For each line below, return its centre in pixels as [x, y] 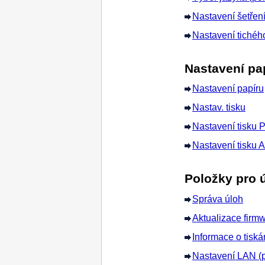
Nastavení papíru [228, 89]
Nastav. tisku [219, 108]
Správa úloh [218, 199]
